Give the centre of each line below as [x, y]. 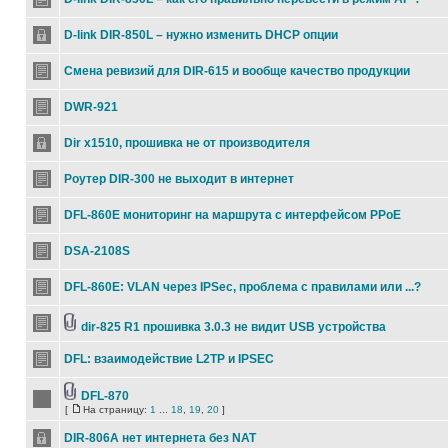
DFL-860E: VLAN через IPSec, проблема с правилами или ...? [242, 287]
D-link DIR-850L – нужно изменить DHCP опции [201, 35]
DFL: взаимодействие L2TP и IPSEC [169, 359]
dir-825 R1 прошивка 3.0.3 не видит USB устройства [233, 327]
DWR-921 [91, 107]
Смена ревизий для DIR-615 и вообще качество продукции [237, 71]
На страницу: [116, 409]
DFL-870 [105, 396]
